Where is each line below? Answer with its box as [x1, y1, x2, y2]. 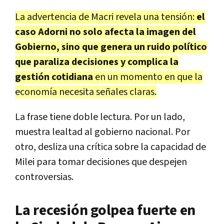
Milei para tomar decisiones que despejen [15, 155, 187, 168]
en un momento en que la [93, 70, 202, 83]
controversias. [15, 170, 73, 183]
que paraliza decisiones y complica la [15, 55, 178, 68]
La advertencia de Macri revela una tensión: [15, 10, 196, 23]
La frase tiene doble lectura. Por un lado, [15, 110, 185, 123]
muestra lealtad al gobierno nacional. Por [15, 125, 190, 138]
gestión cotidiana [15, 70, 93, 83]
